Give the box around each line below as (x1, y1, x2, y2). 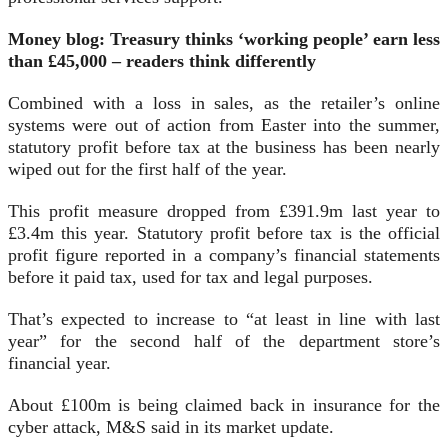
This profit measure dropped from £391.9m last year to (8, 201, 440, 222)
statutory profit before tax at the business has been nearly (8, 137, 440, 158)
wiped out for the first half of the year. (8, 159, 287, 180)
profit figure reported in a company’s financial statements (8, 245, 440, 266)
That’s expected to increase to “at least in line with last (8, 309, 440, 330)
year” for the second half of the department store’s (8, 331, 440, 352)
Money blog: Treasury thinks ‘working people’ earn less (8, 29, 440, 50)
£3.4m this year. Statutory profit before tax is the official (8, 223, 440, 244)
